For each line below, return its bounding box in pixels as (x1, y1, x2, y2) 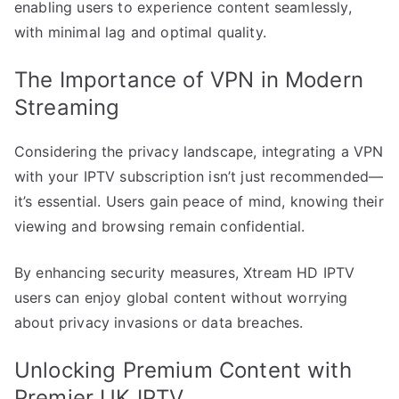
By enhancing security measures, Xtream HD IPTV (14, 263, 355, 281)
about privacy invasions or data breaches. (14, 313, 304, 331)
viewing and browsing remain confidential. (14, 216, 305, 235)
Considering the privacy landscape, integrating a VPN (14, 142, 384, 160)
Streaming (14, 94, 120, 120)
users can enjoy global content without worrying (14, 288, 348, 306)
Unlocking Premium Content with (14, 356, 352, 383)
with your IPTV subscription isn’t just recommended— (14, 167, 384, 185)
